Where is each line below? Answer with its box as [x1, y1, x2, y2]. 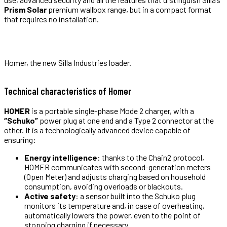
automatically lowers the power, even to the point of [24, 210, 201, 220]
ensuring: [4, 135, 36, 145]
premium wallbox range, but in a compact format [47, 4, 211, 14]
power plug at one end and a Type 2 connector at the [38, 116, 214, 126]
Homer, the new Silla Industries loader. [4, 57, 131, 67]
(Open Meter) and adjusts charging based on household [24, 172, 206, 182]
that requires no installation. [4, 14, 99, 24]
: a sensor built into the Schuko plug [75, 191, 196, 201]
